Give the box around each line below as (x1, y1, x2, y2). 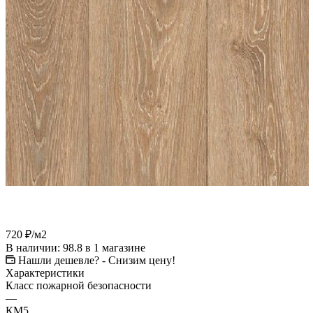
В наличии (6, 241, 57, 254)
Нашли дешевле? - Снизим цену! (18, 254, 175, 266)
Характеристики (6, 266, 85, 279)
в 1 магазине (85, 241, 145, 254)
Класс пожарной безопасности (6, 279, 152, 291)
